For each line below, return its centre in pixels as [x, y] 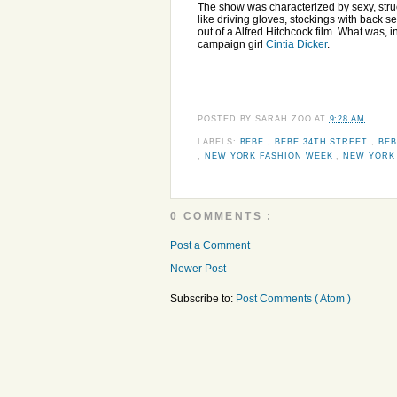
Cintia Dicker [296, 44]
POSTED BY [227, 119]
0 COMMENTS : [222, 217]
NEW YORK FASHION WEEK [270, 156]
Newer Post [198, 269]
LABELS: [219, 141]
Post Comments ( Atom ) [293, 299]
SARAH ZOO [285, 119]
